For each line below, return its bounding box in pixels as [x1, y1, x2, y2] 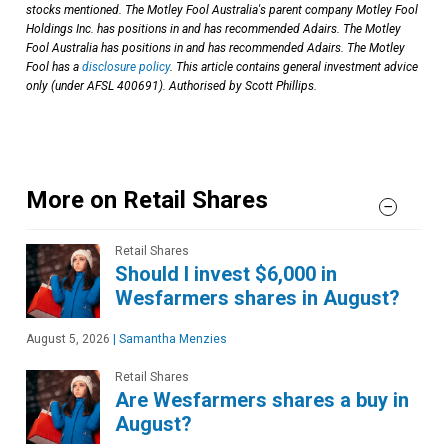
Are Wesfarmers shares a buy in [115, 387, 409, 412]
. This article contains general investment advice [170, 59, 418, 74]
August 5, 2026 [26, 331, 110, 346]
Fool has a [26, 59, 82, 74]
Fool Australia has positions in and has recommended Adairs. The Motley [26, 40, 405, 55]
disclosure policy [82, 59, 170, 74]
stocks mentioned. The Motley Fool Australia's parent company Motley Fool [26, 2, 418, 17]
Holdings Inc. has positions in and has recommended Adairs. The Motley [26, 21, 401, 36]
